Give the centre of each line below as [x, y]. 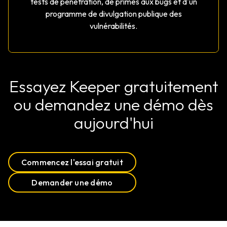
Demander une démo [72, 183]
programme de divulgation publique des [113, 14]
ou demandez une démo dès [113, 105]
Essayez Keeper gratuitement [113, 86]
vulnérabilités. [113, 26]
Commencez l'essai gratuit [72, 162]
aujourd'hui [113, 123]
